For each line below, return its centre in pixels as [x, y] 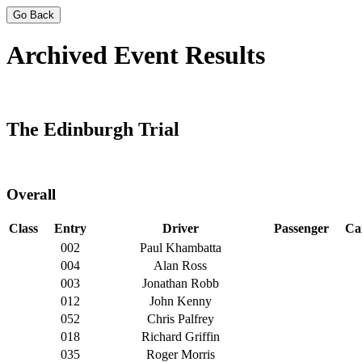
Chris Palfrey [180, 319]
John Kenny [180, 301]
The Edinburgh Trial [93, 129]
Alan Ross [180, 266]
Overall [31, 195]
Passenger [301, 229]
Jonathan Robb [180, 284]
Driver [180, 229]
